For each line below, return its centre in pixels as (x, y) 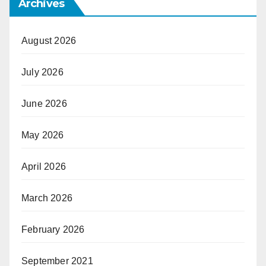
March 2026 (47, 198)
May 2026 (43, 135)
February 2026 (53, 230)
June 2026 (44, 104)
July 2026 (42, 72)
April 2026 (44, 167)
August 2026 (49, 41)
